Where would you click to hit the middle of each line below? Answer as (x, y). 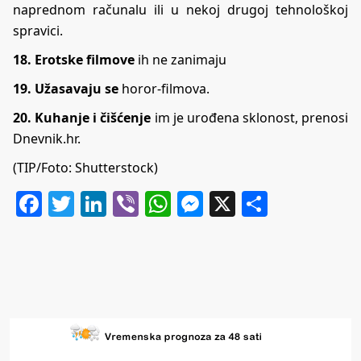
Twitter (116, 203)
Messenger (270, 203)
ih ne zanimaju (180, 59)
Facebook (100, 203)
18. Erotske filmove (74, 59)
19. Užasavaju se (66, 88)
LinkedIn (159, 203)
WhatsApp (233, 203)
